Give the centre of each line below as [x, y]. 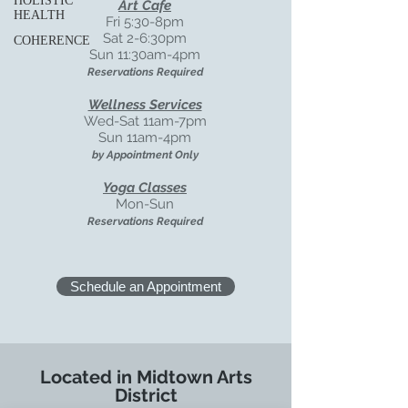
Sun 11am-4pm [145, 138]
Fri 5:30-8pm [145, 22]
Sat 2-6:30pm [145, 38]
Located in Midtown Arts [146, 377]
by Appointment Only [145, 155]
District [146, 395]
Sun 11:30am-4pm [145, 55]
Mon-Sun [145, 204]
